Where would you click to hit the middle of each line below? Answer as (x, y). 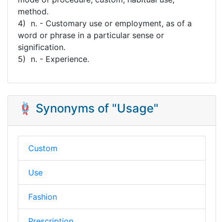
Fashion (43, 196)
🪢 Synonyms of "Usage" (88, 108)
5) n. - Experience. (54, 59)
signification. (42, 47)
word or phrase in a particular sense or (91, 35)
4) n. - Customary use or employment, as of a (105, 23)
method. (33, 11)
